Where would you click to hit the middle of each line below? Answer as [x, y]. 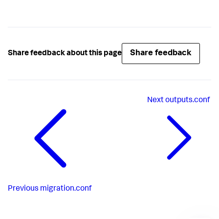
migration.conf [66, 189]
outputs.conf [187, 101]
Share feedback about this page [65, 54]
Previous [23, 189]
